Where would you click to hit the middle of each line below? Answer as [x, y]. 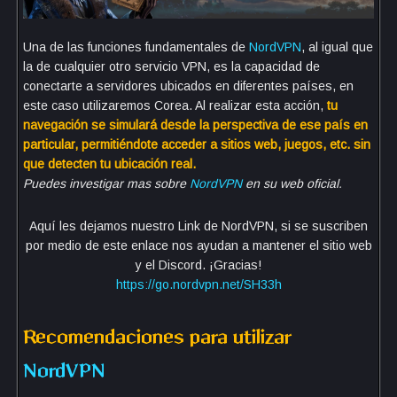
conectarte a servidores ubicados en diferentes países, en [188, 86]
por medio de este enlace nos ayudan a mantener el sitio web [198, 245]
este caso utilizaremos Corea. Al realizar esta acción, [175, 105]
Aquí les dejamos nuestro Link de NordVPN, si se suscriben [198, 226]
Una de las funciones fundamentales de [136, 47]
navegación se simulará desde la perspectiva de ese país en [195, 125]
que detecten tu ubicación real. [109, 163]
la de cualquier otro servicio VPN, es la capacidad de [171, 66]
